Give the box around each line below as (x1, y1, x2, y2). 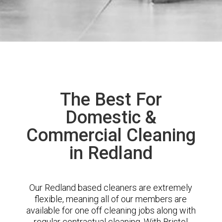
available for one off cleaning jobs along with (26, 205, 196, 216)
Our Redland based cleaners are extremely (29, 182, 193, 193)
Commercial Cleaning (26, 125, 196, 146)
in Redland (69, 143, 153, 164)
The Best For (59, 89, 162, 110)
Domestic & (65, 107, 157, 128)
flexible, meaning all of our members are (35, 194, 187, 204)
